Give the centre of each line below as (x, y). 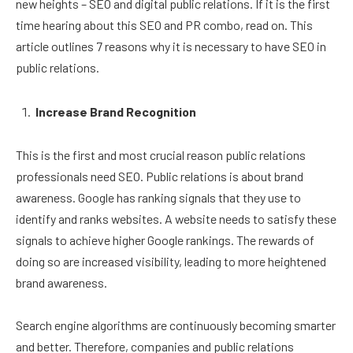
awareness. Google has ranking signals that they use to (158, 198)
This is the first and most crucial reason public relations (161, 155)
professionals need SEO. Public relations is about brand (160, 176)
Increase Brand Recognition (116, 111)
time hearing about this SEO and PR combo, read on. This (164, 24)
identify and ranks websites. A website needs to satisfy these (176, 219)
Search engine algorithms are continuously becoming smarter (176, 325)
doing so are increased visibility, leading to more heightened (171, 262)
